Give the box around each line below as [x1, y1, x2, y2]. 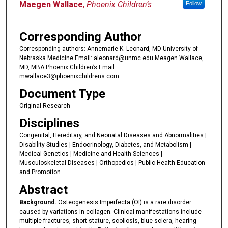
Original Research [19, 102, 70, 110]
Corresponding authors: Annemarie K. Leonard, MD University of [19, 45, 198, 52]
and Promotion [19, 168, 61, 176]
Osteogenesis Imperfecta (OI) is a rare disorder [56, 198, 191, 206]
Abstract [19, 182, 68, 197]
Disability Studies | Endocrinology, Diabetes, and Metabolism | [19, 141, 191, 149]
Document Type [19, 87, 105, 101]
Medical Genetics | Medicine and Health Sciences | [19, 150, 162, 158]
